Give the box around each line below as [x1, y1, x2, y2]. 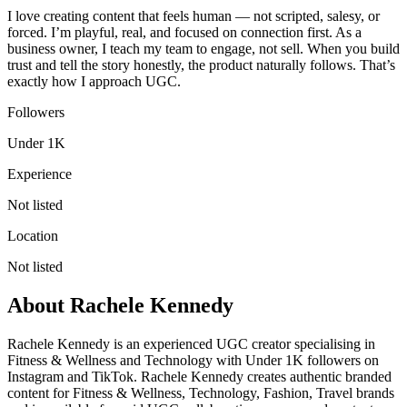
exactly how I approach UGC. [7, 73, 181, 89]
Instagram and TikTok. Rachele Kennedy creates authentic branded [7, 368, 392, 384]
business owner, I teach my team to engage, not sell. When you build [7, 40, 400, 56]
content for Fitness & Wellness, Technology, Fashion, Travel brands [7, 384, 394, 401]
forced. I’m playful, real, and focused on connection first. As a [7, 24, 362, 40]
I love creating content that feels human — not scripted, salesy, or [7, 7, 380, 24]
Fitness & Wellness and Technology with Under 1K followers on [7, 352, 379, 368]
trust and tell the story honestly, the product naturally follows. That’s [7, 56, 395, 73]
